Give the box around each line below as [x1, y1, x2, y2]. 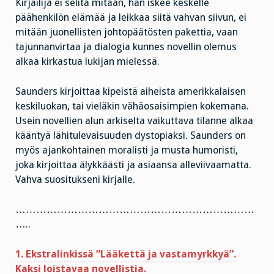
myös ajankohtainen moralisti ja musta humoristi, [15, 144, 238, 157]
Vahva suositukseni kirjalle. [15, 174, 135, 186]
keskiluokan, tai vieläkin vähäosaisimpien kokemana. [15, 100, 249, 113]
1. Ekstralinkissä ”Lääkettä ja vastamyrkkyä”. [15, 248, 236, 260]
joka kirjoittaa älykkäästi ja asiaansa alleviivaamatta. [15, 159, 251, 171]
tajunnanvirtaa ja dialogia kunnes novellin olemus [15, 41, 237, 53]
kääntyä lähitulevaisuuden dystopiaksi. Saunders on [15, 130, 246, 142]
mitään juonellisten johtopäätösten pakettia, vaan [15, 26, 238, 39]
